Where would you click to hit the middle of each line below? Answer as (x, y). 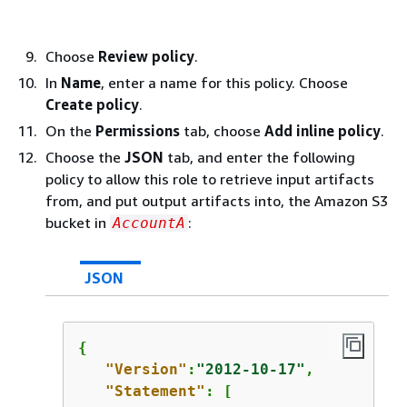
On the (70, 131)
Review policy (146, 56)
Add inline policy (323, 131)
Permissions (138, 131)
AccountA (149, 223)
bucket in (78, 223)
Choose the (85, 157)
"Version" (146, 369)
